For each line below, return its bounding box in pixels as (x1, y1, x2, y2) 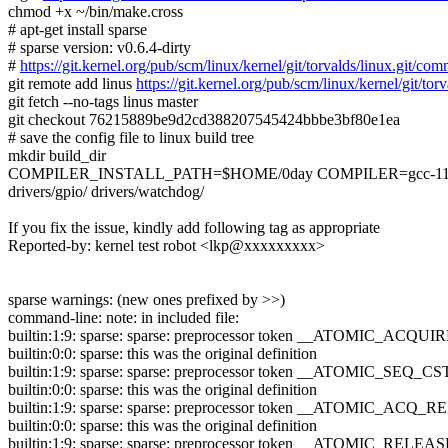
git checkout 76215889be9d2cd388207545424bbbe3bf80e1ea (8, 111, 400, 129)
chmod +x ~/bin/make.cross (8, 3, 183, 21)
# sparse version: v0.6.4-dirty (8, 39, 191, 57)
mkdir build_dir (8, 147, 106, 165)
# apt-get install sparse (8, 21, 147, 39)
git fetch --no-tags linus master (8, 93, 198, 111)
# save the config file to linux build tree (8, 129, 254, 147)
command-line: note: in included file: (8, 309, 239, 327)
